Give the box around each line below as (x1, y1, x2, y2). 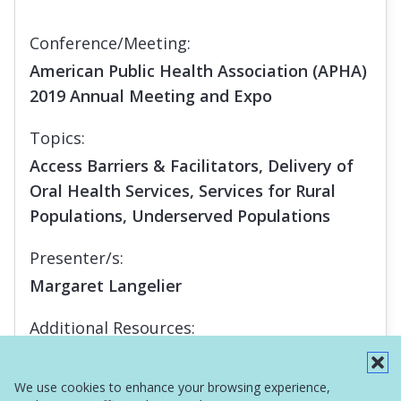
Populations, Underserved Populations (30, 204, 330, 226)
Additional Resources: (30, 316, 195, 338)
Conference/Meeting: (30, 31, 191, 54)
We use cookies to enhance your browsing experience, (14, 379, 330, 396)
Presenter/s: (30, 246, 124, 269)
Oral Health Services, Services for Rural (30, 179, 336, 201)
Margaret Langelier (30, 274, 182, 296)
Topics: (30, 126, 85, 149)
